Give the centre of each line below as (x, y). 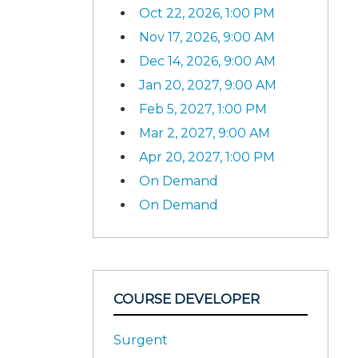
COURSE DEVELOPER (187, 298)
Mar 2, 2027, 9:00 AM (205, 133)
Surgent (141, 340)
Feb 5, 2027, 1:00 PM (203, 109)
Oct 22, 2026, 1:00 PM (207, 13)
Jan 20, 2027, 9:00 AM (208, 85)
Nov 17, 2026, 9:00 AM (207, 37)
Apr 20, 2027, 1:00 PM (207, 157)
